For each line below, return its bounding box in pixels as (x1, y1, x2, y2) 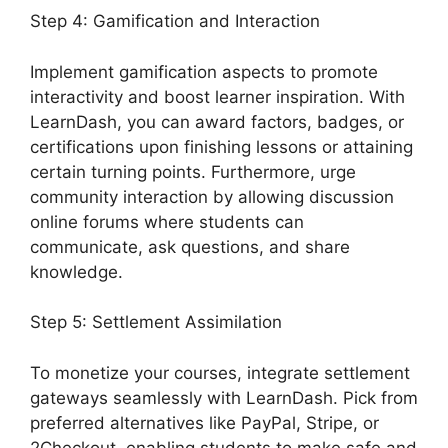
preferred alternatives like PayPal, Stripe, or (30, 412, 379, 433)
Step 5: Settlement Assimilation (30, 312, 282, 333)
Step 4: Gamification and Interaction (30, 11, 320, 32)
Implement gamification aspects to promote (30, 61, 378, 82)
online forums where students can (30, 211, 304, 232)
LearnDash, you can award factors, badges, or (30, 111, 404, 132)
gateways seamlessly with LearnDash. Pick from (30, 387, 418, 408)
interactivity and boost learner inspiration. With (30, 86, 405, 107)
